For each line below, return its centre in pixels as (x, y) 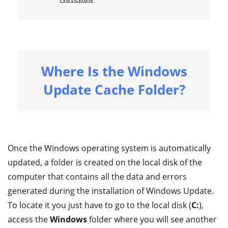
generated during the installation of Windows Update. (111, 191)
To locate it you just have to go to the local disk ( (99, 205)
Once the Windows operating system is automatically (109, 148)
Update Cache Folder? (114, 90)
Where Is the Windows (114, 71)
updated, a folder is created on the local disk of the (105, 162)
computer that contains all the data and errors (97, 177)
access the (29, 219)
